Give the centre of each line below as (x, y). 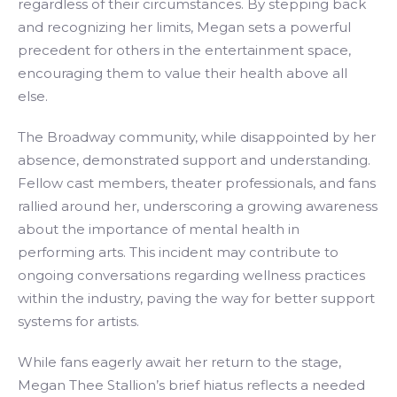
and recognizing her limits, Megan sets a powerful (184, 27)
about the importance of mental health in (159, 229)
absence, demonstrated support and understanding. (194, 160)
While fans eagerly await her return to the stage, (179, 362)
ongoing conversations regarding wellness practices (191, 275)
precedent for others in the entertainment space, (184, 50)
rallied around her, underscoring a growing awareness (198, 206)
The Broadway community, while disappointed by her (197, 137)
